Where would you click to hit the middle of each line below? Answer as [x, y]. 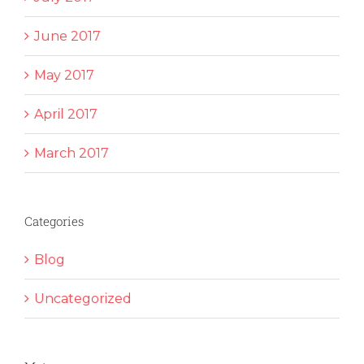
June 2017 [67, 36]
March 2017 [71, 153]
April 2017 [66, 114]
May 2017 [64, 75]
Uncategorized [83, 298]
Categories [54, 221]
